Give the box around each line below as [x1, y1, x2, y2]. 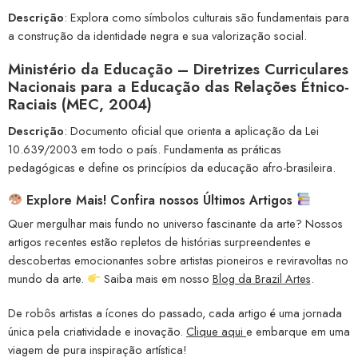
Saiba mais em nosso [100, 269, 213, 287]
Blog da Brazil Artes [212, 269, 311, 287]
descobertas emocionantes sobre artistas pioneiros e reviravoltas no [8, 251, 348, 268]
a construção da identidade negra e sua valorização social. [8, 27, 307, 45]
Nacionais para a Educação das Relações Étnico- [8, 76, 349, 98]
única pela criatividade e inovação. [8, 322, 186, 340]
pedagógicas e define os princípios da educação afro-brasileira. [8, 158, 336, 176]
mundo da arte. [8, 269, 87, 287]
